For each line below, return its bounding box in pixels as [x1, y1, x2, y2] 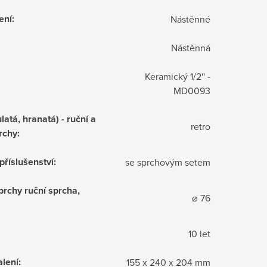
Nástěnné [170, 12, 210, 26]
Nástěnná [171, 41, 210, 54]
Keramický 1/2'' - [145, 69, 210, 83]
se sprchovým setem [125, 155, 210, 169]
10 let [188, 226, 210, 240]
